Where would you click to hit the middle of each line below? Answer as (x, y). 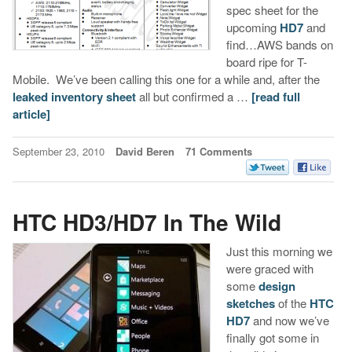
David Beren (145, 152)
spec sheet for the (272, 10)
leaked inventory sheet (74, 97)
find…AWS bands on (279, 45)
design (277, 286)
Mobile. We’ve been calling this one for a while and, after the (166, 79)
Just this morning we (279, 251)
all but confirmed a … (193, 97)
